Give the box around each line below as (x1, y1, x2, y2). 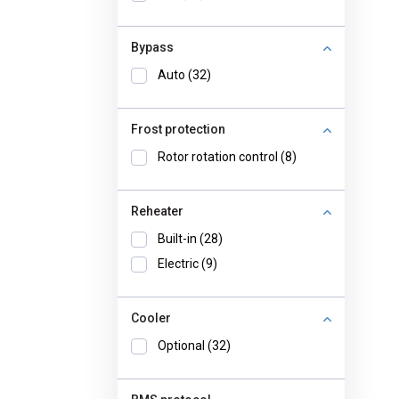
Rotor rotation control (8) (158, 150, 297, 164)
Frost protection (131, 122, 225, 136)
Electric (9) (158, 256, 217, 271)
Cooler (131, 311, 171, 325)
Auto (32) (158, 68, 211, 82)
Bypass (131, 40, 174, 54)
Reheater (131, 204, 183, 218)
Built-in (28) (158, 232, 223, 246)
